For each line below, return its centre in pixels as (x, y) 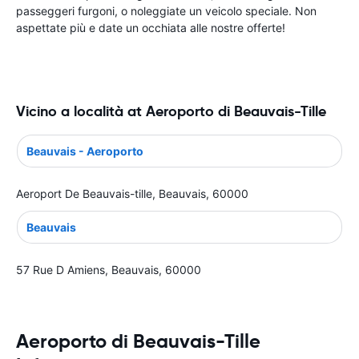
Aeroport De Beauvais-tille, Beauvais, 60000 (132, 193)
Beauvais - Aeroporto (85, 151)
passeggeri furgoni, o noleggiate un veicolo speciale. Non (166, 11)
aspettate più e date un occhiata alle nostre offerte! (151, 28)
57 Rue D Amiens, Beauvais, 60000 (109, 269)
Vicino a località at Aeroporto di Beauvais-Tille (171, 111)
